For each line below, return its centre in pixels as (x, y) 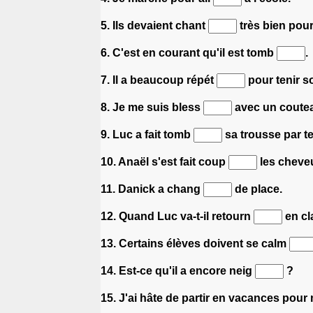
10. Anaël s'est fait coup (165, 161)
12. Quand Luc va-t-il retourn (177, 216)
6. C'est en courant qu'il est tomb (189, 52)
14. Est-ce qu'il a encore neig (178, 270)
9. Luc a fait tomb (147, 134)
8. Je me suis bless (152, 107)
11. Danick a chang (152, 189)
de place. (257, 189)
